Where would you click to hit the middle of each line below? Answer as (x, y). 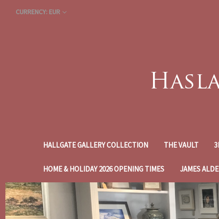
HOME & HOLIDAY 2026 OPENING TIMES (104, 169)
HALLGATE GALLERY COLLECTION (96, 145)
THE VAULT (181, 145)
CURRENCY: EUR (38, 12)
